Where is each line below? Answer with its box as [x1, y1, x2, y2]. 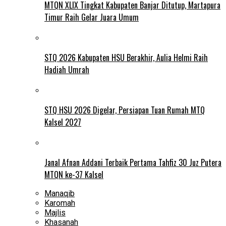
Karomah [44, 198, 75, 208]
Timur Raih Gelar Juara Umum [44, 11, 139, 23]
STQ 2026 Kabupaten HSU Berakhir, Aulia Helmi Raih [44, 51, 208, 64]
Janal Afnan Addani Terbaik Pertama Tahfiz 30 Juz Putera [44, 156, 221, 168]
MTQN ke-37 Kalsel [44, 168, 103, 181]
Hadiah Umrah [44, 63, 89, 76]
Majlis [44, 207, 66, 217]
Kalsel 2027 [44, 116, 81, 128]
